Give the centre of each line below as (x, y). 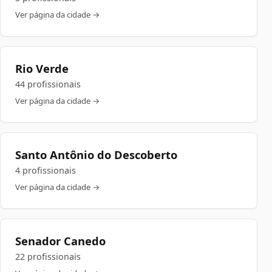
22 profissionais (48, 257)
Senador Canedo (60, 241)
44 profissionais (48, 84)
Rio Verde (42, 68)
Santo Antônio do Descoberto (96, 155)
